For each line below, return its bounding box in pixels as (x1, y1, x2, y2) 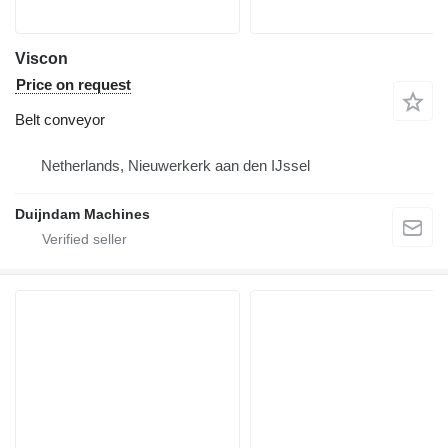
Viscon (15, 49, 68, 67)
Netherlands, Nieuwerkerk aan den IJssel (41, 156, 310, 174)
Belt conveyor (15, 110, 105, 128)
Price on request (16, 75, 131, 93)
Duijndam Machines (15, 205, 150, 222)
